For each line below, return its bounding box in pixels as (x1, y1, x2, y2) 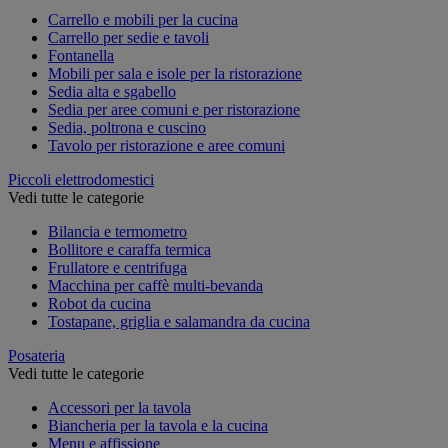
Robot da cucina (48, 294, 151, 312)
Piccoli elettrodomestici (8, 170, 154, 188)
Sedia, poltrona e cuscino (48, 118, 206, 136)
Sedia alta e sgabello (48, 82, 176, 100)
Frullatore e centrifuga (48, 258, 187, 276)
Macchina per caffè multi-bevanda (48, 276, 263, 294)
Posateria (8, 346, 65, 364)
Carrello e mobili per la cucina (48, 10, 238, 28)
